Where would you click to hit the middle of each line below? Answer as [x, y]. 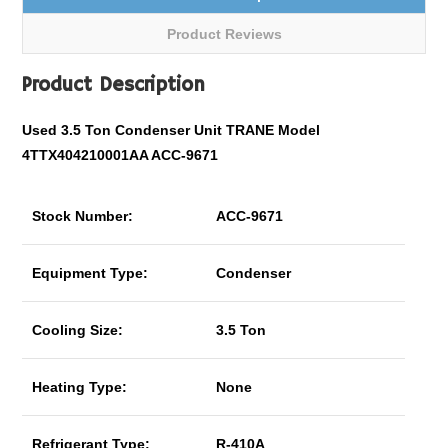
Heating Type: [80, 387]
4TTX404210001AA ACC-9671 [120, 155]
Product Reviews [224, 34]
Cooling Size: [78, 330]
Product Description [114, 85]
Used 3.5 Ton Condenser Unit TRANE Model [171, 130]
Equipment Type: [90, 273]
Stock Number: [83, 216]
